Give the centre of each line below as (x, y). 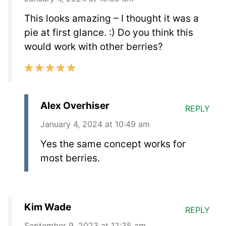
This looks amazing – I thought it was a (111, 18)
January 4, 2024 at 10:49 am (95, 124)
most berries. (70, 158)
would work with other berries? (94, 46)
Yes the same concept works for (113, 144)
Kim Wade (48, 207)
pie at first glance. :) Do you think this (109, 32)
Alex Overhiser (75, 105)
